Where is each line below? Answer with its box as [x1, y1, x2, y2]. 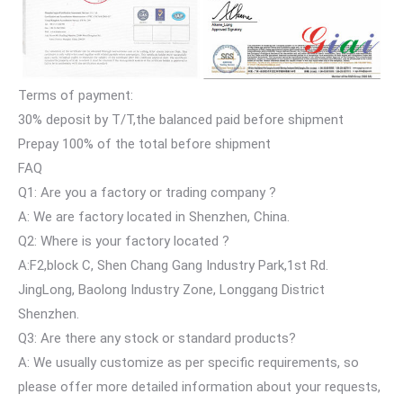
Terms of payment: [18, 86, 133, 103]
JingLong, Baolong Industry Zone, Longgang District [18, 281, 325, 298]
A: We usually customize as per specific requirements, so [18, 354, 359, 371]
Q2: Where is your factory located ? [18, 232, 229, 249]
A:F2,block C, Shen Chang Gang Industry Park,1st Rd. [18, 256, 328, 273]
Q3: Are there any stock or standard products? [18, 329, 296, 346]
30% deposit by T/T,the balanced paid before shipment [18, 111, 344, 128]
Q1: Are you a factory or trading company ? [18, 184, 280, 201]
